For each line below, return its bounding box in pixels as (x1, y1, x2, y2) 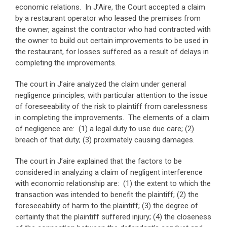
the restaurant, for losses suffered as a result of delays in (15, 47, 209, 56)
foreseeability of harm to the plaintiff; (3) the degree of (15, 201, 198, 210)
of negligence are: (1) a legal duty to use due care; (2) (15, 124, 194, 133)
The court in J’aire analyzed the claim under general (15, 80, 186, 89)
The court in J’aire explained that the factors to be (15, 157, 182, 166)
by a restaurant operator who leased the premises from (15, 14, 201, 23)
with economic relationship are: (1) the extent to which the (15, 179, 211, 188)
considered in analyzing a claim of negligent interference (15, 168, 203, 177)
